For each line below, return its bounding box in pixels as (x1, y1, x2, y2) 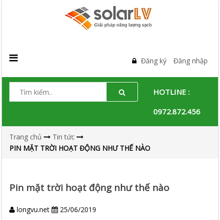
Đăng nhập (173, 56, 208, 65)
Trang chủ (9, 132, 42, 141)
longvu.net (15, 205, 52, 214)
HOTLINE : (153, 87, 190, 97)
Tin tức (53, 132, 75, 141)
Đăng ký (141, 56, 167, 65)
